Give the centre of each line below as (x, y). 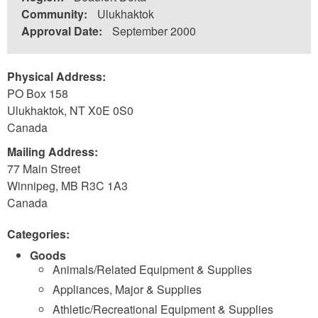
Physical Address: (58, 76)
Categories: (40, 234)
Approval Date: (63, 31)
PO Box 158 (38, 93)
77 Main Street (44, 169)
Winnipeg (31, 186)
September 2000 (154, 31)
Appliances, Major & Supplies (127, 289)
